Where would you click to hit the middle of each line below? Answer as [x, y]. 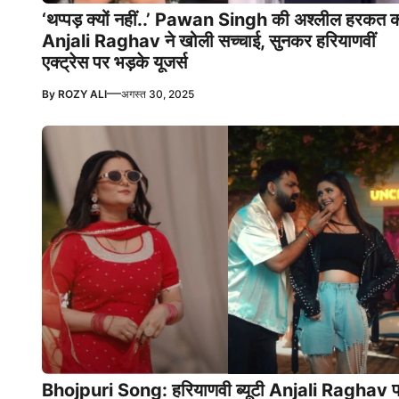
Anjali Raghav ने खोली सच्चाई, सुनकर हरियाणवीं [209, 41]
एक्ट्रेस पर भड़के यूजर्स [114, 63]
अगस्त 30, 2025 [158, 94]
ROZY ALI [82, 94]
